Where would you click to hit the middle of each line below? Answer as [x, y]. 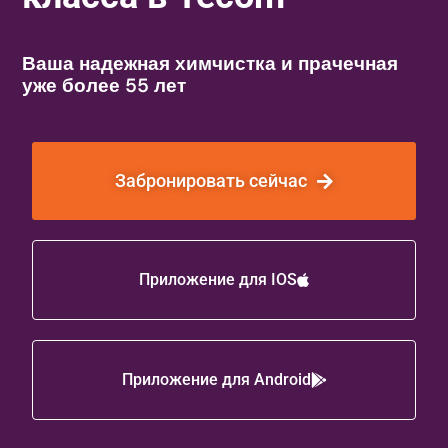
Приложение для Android [216, 379]
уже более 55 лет [104, 85]
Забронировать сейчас [211, 180]
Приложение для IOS [218, 279]
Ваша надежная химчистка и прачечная [210, 63]
